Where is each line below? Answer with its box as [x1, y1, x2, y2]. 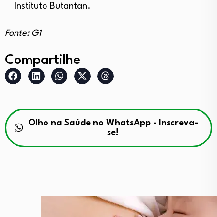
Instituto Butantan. [15, 2, 91, 11]
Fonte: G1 [5, 29, 41, 38]
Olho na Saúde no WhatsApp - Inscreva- [28, 118, 198, 127]
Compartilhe [5, 54, 80, 68]
